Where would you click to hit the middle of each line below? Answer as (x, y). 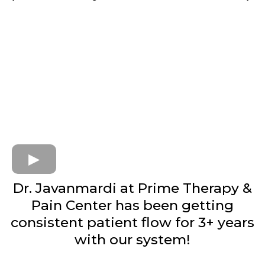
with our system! (132, 239)
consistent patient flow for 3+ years (132, 222)
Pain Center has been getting (132, 205)
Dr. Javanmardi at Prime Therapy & (132, 188)
